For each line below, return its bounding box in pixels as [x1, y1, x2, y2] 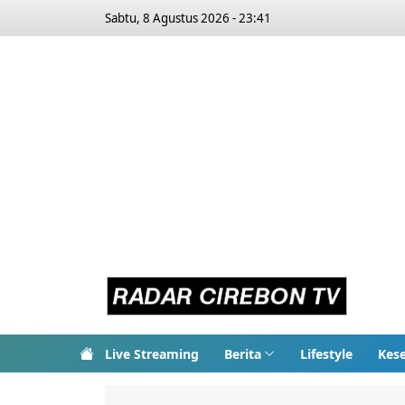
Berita [224, 344, 261, 363]
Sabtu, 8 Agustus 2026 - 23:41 [105, 10, 271, 26]
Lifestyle [299, 344, 353, 363]
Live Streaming [105, 344, 199, 363]
